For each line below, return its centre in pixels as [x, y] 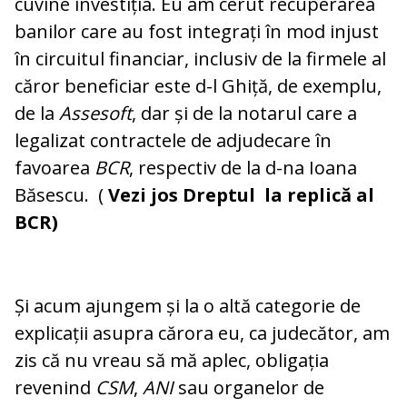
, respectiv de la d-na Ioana [243, 168]
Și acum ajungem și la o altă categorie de [188, 306]
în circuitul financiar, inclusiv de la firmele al [200, 59]
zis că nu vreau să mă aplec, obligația [172, 361]
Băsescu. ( [61, 195]
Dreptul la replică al [278, 195]
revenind [55, 388]
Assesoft [95, 114]
